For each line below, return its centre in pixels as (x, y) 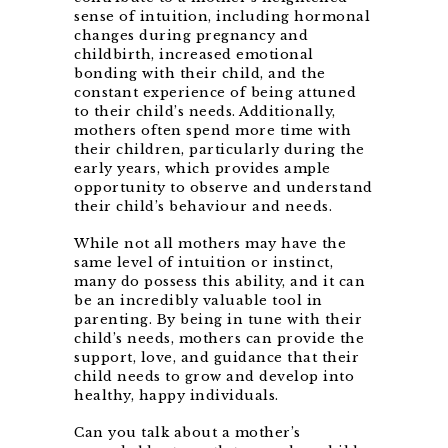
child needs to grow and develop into (214, 376)
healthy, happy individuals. (176, 395)
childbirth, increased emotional (194, 54)
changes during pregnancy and (191, 35)
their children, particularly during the (219, 149)
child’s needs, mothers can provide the (219, 338)
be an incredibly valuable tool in (198, 300)
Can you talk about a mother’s (187, 432)
